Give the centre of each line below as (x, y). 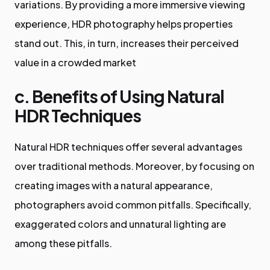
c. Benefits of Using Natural (119, 96)
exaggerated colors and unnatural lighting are (120, 224)
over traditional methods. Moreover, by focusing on (134, 166)
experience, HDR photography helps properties (124, 24)
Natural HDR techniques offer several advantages (128, 147)
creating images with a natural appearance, (114, 186)
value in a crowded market (75, 63)
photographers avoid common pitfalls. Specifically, (133, 205)
